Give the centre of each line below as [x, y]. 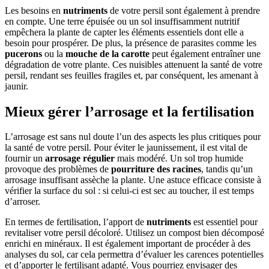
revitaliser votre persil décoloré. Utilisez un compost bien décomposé [134, 233]
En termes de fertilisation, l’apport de [76, 222]
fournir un [25, 159]
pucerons [23, 53]
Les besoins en [34, 10]
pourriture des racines [156, 169]
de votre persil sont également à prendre [184, 10]
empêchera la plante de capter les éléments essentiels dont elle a [124, 32]
